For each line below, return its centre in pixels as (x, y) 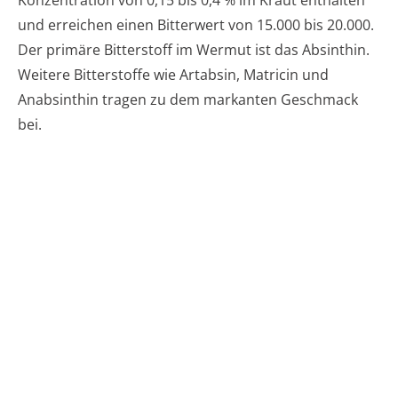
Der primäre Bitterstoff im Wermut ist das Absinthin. (194, 50)
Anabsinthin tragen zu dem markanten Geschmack (188, 100)
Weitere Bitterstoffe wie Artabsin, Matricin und (173, 75)
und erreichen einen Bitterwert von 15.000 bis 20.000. (196, 25)
